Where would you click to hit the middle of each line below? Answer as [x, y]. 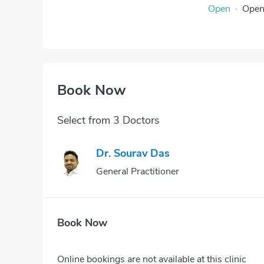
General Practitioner [138, 171]
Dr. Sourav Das [133, 153]
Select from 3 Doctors [108, 120]
